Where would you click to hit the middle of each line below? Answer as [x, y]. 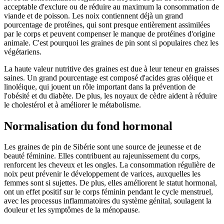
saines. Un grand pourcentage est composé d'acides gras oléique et [108, 77]
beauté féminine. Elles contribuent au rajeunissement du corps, [102, 156]
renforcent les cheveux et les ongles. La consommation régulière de [109, 165]
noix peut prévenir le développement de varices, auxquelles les [102, 174]
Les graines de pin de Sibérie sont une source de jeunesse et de [102, 147]
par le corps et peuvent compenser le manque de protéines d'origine [109, 33]
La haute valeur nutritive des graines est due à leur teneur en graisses [111, 68]
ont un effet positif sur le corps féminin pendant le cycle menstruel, [108, 192]
